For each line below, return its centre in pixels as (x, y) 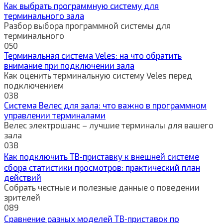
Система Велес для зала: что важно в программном (105, 105)
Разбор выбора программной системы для (87, 25)
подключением (34, 85)
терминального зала (44, 15)
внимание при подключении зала (69, 65)
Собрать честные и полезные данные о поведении (102, 187)
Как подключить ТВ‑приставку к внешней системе (102, 156)
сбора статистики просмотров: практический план (102, 167)
